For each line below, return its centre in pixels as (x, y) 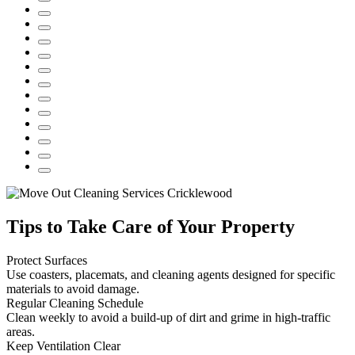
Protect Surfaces (47, 261)
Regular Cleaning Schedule (75, 303)
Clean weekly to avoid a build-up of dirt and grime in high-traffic (168, 318)
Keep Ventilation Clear (63, 346)
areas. (21, 332)
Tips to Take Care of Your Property (151, 227)
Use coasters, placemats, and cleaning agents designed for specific (171, 275)
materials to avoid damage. (73, 289)
